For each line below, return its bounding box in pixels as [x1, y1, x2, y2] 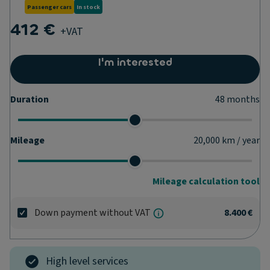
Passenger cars [27, 2, 72, 11]
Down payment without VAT [34, 206, 151, 219]
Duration [10, 93, 49, 106]
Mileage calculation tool [152, 175, 260, 188]
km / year [222, 134, 260, 147]
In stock [77, 2, 100, 11]
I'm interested [98, 55, 172, 69]
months [227, 93, 260, 106]
